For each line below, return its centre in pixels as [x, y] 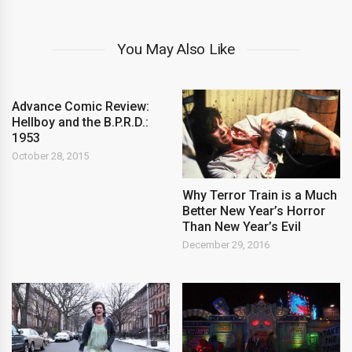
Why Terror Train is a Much [260, 196]
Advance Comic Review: [81, 107]
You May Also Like [176, 49]
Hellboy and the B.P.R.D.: [80, 123]
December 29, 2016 [226, 245]
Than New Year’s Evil [242, 227]
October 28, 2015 [50, 156]
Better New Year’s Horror [254, 211]
